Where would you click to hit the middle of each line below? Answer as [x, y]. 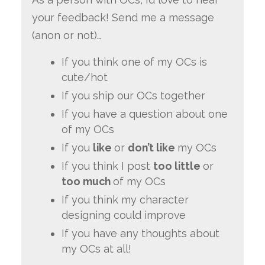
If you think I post [107, 166]
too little [178, 166]
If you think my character [125, 200]
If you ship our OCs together [133, 96]
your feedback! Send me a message [123, 17]
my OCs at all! [96, 249]
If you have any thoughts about [140, 234]
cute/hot [84, 77]
